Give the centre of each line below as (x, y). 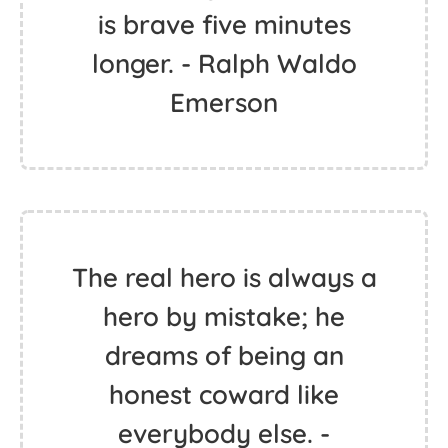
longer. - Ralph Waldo (224, 63)
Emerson (224, 102)
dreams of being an (224, 355)
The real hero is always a (224, 277)
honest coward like (224, 394)
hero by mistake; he (224, 316)
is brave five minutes (224, 24)
